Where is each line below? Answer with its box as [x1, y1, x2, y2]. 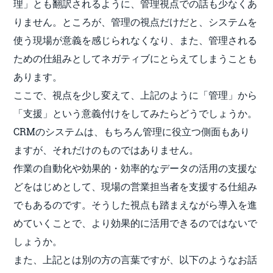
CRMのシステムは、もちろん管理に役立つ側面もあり [13, 124, 250, 138]
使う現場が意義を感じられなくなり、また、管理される [13, 33, 258, 46]
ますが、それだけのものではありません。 [13, 143, 199, 156]
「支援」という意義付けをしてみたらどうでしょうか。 [13, 106, 258, 119]
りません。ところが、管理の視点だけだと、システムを [13, 15, 258, 28]
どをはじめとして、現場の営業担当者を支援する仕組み [13, 179, 258, 193]
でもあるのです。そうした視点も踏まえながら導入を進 [13, 197, 258, 211]
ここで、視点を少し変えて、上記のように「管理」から [13, 88, 258, 101]
